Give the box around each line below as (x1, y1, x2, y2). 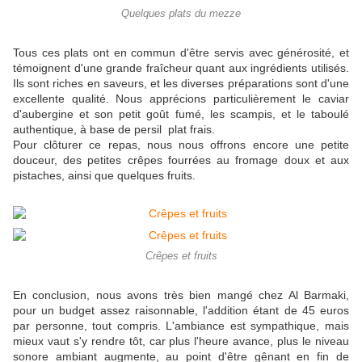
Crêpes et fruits (145, 250, 217, 263)
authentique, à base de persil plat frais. (13, 123, 215, 137)
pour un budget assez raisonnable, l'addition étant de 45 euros (13, 304, 349, 318)
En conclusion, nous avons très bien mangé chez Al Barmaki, (13, 288, 349, 302)
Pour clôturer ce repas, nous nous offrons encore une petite (13, 138, 349, 152)
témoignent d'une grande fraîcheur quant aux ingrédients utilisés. (13, 61, 349, 75)
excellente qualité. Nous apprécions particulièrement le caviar (13, 92, 349, 106)
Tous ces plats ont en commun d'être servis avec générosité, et (13, 46, 349, 60)
